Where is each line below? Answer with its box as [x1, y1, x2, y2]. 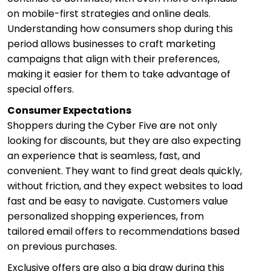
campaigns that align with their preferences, [7, 51, 220, 66]
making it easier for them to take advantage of [7, 67, 230, 81]
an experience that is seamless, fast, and [7, 148, 200, 163]
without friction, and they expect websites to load [7, 178, 243, 193]
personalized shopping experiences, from [7, 209, 204, 223]
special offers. [7, 82, 74, 96]
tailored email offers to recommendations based [7, 224, 240, 238]
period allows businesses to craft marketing [7, 36, 215, 51]
